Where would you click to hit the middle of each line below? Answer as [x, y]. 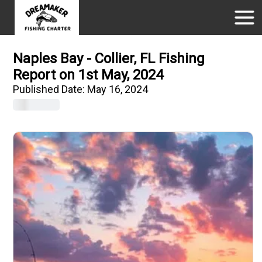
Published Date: [50, 89]
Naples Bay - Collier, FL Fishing [109, 58]
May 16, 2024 [118, 89]
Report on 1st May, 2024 [88, 75]
